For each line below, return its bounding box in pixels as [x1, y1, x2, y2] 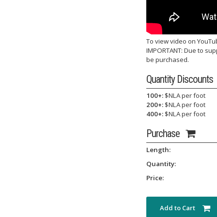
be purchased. [146, 55, 189, 64]
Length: [146, 145, 170, 154]
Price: [146, 173, 164, 182]
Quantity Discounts [146, 73, 213, 85]
